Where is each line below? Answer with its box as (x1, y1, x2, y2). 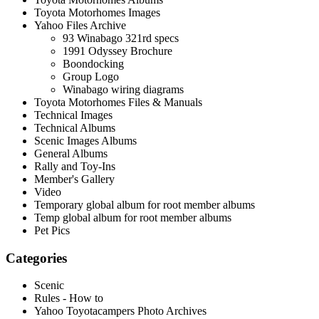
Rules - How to (34, 292, 103, 305)
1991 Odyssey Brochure (63, 45, 172, 58)
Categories (6, 250, 67, 266)
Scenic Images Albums (34, 135, 137, 147)
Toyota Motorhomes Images (34, 6, 160, 19)
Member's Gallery (34, 173, 115, 186)
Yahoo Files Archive (34, 19, 126, 32)
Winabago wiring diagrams (63, 83, 184, 96)
